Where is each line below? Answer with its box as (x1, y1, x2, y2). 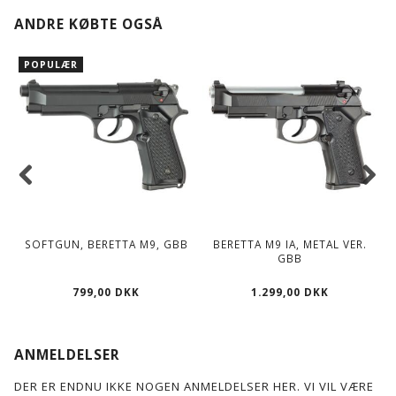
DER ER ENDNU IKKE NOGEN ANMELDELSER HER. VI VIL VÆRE (14, 377, 374, 394)
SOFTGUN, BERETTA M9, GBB (24, 236, 188, 251)
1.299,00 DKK (251, 284, 329, 299)
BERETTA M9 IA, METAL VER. (213, 236, 367, 251)
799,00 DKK (72, 284, 140, 299)
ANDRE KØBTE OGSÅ (14, 13, 163, 34)
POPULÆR (24, 57, 78, 71)
